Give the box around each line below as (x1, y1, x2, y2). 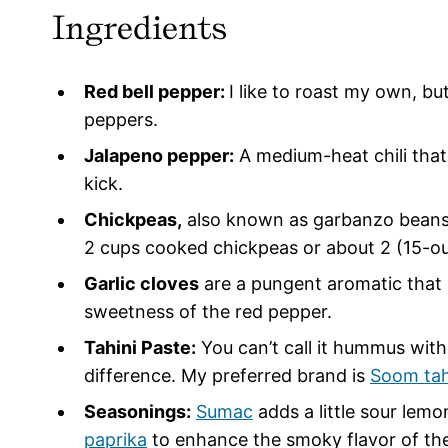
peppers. (84, 109, 158, 131)
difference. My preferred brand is (84, 365, 370, 387)
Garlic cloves (84, 273, 199, 295)
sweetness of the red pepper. (84, 301, 332, 323)
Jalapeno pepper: (84, 145, 234, 167)
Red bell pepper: (84, 81, 229, 103)
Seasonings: (84, 401, 191, 423)
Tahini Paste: (84, 337, 196, 359)
